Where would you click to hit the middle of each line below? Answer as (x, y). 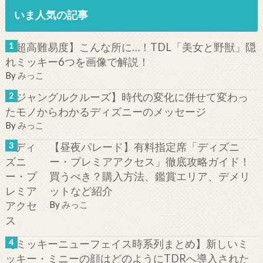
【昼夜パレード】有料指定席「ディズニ (144, 146)
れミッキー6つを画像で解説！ (77, 62)
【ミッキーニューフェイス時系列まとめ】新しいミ (127, 243)
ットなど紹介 (81, 190)
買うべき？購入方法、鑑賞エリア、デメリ (149, 176)
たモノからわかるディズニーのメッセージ (105, 111)
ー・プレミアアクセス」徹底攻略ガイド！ (149, 161)
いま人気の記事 (51, 14)
